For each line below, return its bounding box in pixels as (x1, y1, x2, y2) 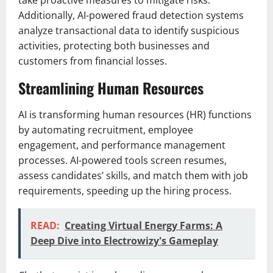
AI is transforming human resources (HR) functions (18, 108, 252, 122)
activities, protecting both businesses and (18, 39, 210, 53)
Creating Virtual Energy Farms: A (65, 219, 222, 233)
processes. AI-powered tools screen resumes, (18, 154, 227, 168)
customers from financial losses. (18, 54, 167, 68)
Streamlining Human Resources (18, 77, 204, 99)
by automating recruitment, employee (18, 123, 193, 137)
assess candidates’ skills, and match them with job (18, 169, 248, 183)
